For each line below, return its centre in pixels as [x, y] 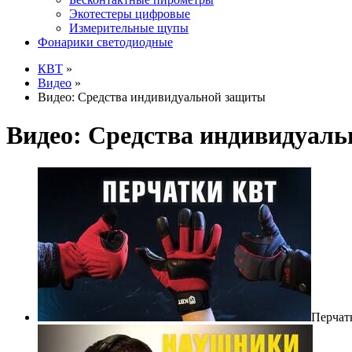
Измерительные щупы [129, 28]
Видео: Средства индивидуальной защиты [152, 97]
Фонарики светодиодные [105, 42]
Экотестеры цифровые [130, 14]
